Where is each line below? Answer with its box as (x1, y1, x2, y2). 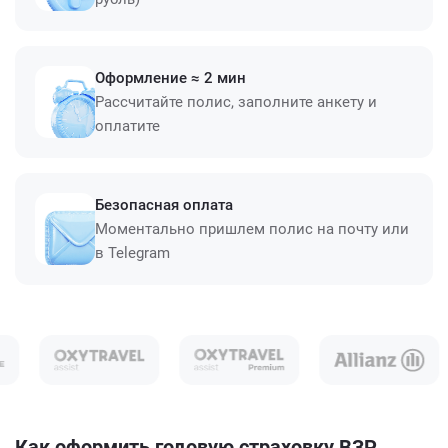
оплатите (95, 117, 160, 135)
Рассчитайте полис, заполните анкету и (95, 93, 377, 111)
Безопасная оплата (95, 196, 233, 214)
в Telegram (95, 244, 170, 262)
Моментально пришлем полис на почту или (95, 220, 409, 238)
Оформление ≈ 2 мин (95, 69, 246, 87)
